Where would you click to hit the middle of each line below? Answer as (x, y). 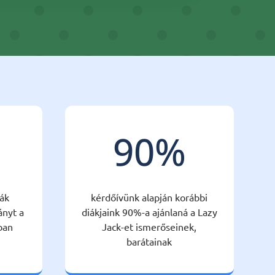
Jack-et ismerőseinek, (149, 226)
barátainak (149, 241)
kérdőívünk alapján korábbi (149, 197)
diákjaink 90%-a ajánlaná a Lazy (149, 211)
